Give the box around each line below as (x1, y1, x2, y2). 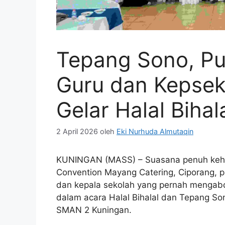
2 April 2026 (56, 127, 98, 136)
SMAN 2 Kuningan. (56, 205, 132, 215)
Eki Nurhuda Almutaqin (117, 127, 193, 136)
